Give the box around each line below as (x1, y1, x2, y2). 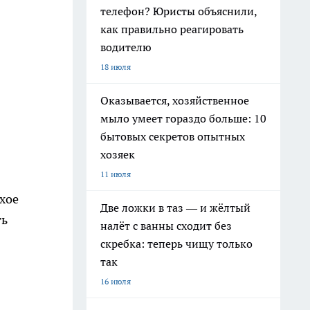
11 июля (100, 169, 131, 179)
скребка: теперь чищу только (100, 237, 253, 250)
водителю (100, 40, 152, 54)
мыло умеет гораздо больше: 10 (100, 111, 266, 125)
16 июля (100, 276, 131, 286)
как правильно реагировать (100, 22, 244, 36)
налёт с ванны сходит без (100, 219, 232, 232)
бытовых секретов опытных (100, 129, 245, 143)
